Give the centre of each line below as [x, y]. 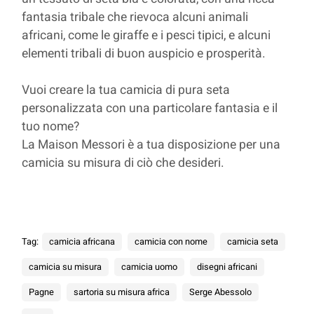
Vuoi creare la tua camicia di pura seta [128, 90]
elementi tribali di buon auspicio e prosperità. [145, 54]
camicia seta [253, 242]
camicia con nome [171, 242]
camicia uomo [150, 267]
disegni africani [227, 267]
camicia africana [82, 242]
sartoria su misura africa [122, 293]
